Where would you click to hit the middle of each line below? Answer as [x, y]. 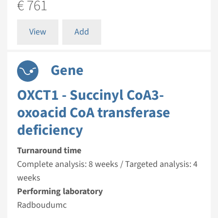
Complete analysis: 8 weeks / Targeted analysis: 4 [107, 164]
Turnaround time [49, 151]
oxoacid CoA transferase [94, 113]
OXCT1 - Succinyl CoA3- [91, 95]
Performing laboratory [60, 191]
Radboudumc [42, 205]
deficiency [50, 130]
